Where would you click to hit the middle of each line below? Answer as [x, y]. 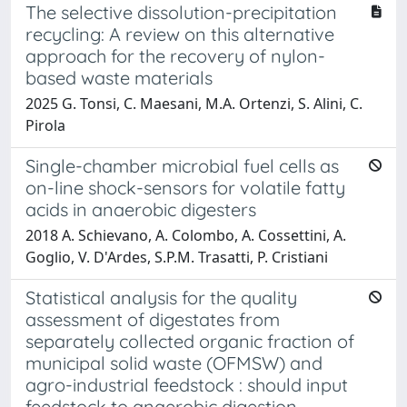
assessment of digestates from [153, 319]
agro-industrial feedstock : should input [187, 384]
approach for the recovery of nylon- [175, 55]
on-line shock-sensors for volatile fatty [185, 187]
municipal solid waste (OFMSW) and [174, 362]
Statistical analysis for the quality [161, 297]
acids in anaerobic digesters [141, 209]
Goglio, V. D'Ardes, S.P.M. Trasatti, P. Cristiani [177, 257]
